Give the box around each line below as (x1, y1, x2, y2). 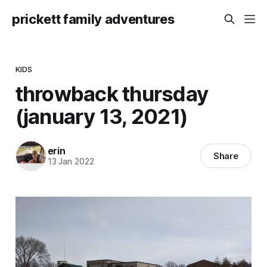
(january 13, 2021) (15, 103, 188, 129)
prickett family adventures (12, 11, 175, 27)
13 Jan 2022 (47, 157, 94, 167)
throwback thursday (15, 80, 209, 106)
